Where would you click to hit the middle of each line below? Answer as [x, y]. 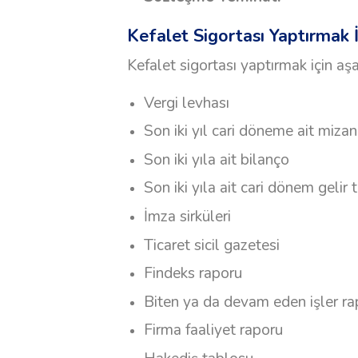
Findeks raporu [193, 274]
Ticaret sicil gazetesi [211, 245]
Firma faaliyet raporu [213, 330]
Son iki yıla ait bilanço [216, 159]
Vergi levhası [186, 103]
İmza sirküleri [187, 217]
